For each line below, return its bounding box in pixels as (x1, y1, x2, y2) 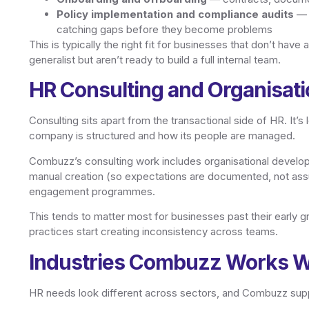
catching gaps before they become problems (57, 23, 272, 37)
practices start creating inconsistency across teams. (29, 225, 278, 239)
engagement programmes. (29, 184, 155, 198)
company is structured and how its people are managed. (29, 129, 295, 143)
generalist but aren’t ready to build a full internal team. (29, 53, 281, 67)
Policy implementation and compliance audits (57, 8, 294, 21)
